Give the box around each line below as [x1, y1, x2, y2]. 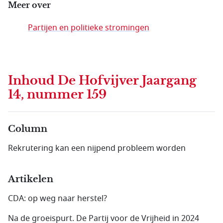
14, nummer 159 [8, 87, 107, 102]
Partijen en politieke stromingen [28, 22, 149, 34]
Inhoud [8, 73, 58, 88]
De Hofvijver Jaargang [58, 73, 197, 88]
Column [8, 123, 47, 134]
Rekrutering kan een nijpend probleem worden [8, 142, 186, 154]
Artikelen [8, 174, 53, 185]
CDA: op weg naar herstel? [8, 193, 107, 205]
